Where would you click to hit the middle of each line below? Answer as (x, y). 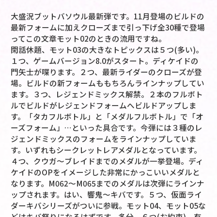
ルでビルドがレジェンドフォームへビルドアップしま (104, 106)
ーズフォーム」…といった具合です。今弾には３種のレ (107, 128)
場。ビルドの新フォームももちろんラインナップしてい (108, 83)
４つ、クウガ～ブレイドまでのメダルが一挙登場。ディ (107, 161)
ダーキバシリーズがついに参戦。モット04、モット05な (108, 206)
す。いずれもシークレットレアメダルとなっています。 (106, 150)
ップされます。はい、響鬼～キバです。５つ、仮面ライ (107, 195)
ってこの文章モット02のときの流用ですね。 (89, 39)
